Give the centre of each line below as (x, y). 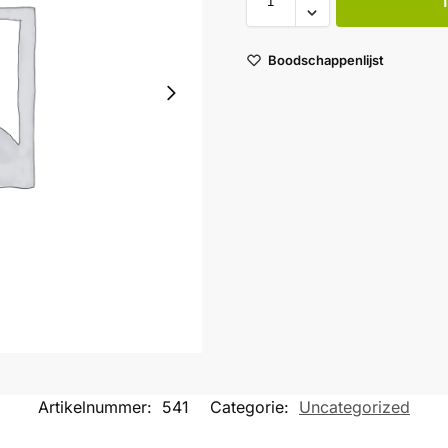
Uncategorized (354, 407)
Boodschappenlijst (325, 59)
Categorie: (252, 407)
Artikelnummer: (97, 407)
